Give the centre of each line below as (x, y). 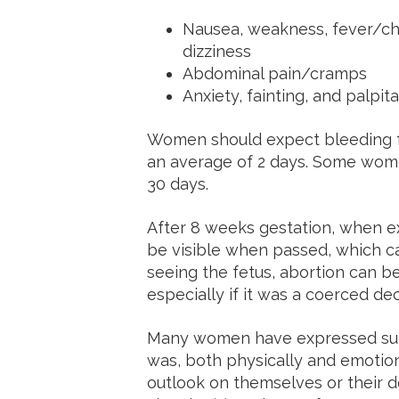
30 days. (179, 184)
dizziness (216, 51)
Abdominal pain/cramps (274, 73)
